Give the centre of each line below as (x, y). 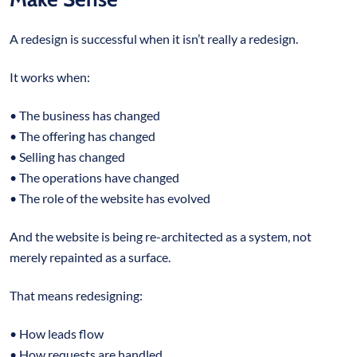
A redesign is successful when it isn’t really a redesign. (155, 38)
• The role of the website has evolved (111, 198)
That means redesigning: (77, 295)
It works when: (51, 76)
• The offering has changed (84, 135)
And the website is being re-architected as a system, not (161, 236)
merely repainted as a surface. (91, 257)
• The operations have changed (96, 177)
